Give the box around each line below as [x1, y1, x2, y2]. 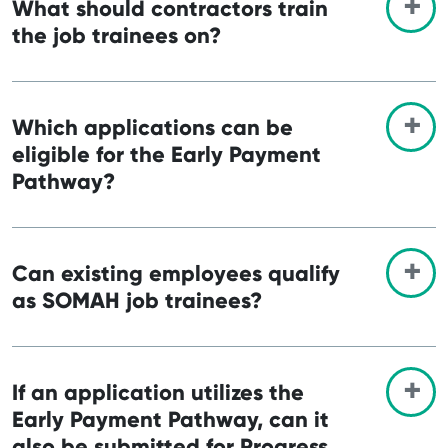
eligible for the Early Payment [12, 140, 321, 168]
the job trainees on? [12, 21, 221, 49]
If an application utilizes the [12, 378, 304, 406]
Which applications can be [12, 113, 293, 141]
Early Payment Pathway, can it [12, 405, 329, 433]
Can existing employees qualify [12, 259, 340, 287]
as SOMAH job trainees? [12, 286, 262, 314]
